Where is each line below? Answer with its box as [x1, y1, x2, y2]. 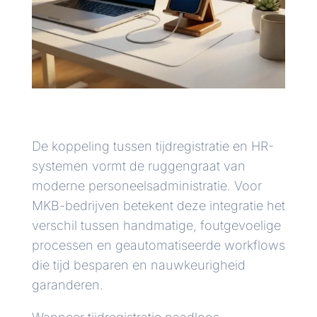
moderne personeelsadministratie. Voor [31, 178, 262, 194]
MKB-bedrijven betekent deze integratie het [31, 198, 285, 214]
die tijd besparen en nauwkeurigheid [31, 258, 246, 273]
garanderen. [31, 277, 103, 293]
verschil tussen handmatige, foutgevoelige [31, 218, 281, 234]
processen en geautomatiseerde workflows [31, 238, 285, 253]
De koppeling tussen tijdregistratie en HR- [31, 139, 274, 154]
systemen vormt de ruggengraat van [31, 158, 246, 174]
